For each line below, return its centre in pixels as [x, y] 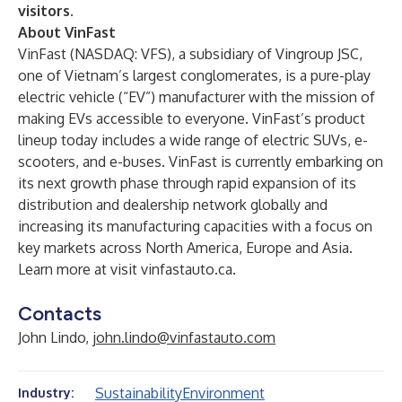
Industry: [46, 393]
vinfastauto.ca [187, 269]
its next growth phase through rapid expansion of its [187, 183]
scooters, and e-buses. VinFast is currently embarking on [201, 162]
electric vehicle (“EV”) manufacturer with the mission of [197, 97]
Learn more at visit [79, 269]
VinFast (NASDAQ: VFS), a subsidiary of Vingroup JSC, [190, 54]
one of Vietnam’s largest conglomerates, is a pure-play [194, 75]
